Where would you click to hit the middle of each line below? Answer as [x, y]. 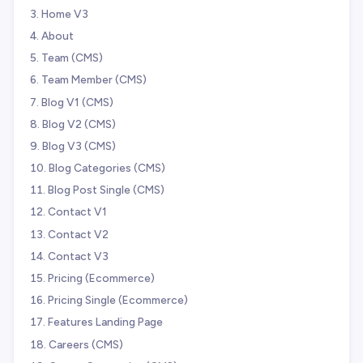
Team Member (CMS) [94, 80]
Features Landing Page [105, 322]
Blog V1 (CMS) [77, 102]
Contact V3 [78, 256]
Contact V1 [77, 212]
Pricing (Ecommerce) [101, 278]
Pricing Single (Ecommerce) [118, 300]
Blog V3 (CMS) [79, 145]
